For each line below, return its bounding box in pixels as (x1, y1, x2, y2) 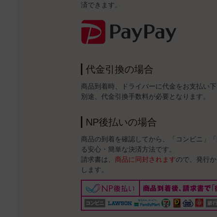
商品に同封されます (114, 155, 176, 163)
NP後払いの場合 (85, 116, 157, 127)
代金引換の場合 (85, 63, 154, 75)
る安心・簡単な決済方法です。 (80, 145, 176, 153)
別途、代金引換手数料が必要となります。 (80, 92, 210, 100)
